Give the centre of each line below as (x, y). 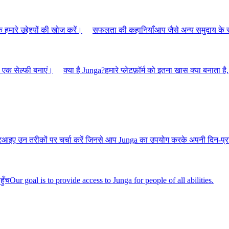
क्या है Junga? (84, 70)
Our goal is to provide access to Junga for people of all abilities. (112, 180)
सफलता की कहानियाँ (123, 30)
